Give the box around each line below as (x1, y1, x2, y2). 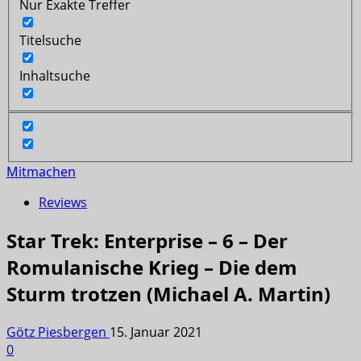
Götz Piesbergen (6, 323, 110, 342)
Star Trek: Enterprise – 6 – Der (6, 227, 288, 255)
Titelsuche (19, 31, 81, 49)
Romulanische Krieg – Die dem (6, 254, 297, 281)
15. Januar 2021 (110, 323, 202, 342)
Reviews (39, 193, 87, 212)
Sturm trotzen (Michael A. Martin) (6, 280, 330, 308)
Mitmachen (6, 163, 76, 181)
